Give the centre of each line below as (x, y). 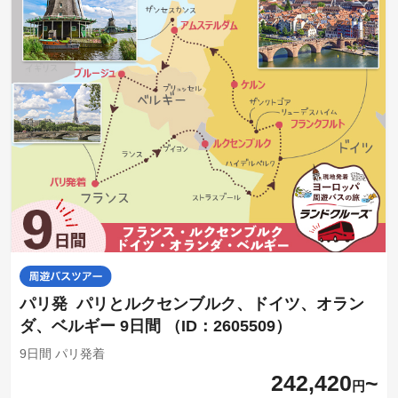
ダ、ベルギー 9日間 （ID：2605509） (155, 326)
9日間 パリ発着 (62, 353)
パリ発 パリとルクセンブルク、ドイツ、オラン (191, 303)
